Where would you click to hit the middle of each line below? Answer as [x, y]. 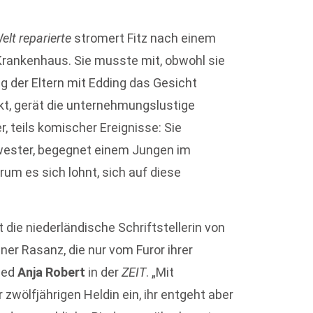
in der [104, 272]
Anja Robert [52, 272]
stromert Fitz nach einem [144, 38]
